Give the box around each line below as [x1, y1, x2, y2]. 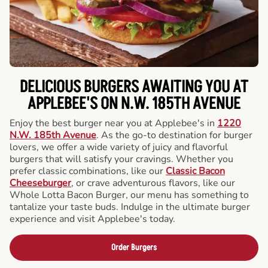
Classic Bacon [166, 165, 225, 178]
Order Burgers [111, 242, 157, 253]
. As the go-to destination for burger [96, 129, 252, 142]
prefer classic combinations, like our [10, 165, 166, 178]
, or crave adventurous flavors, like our [71, 176, 235, 190]
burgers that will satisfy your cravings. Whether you [10, 153, 233, 166]
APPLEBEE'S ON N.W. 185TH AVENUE [28, 93, 240, 115]
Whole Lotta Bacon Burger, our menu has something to [10, 188, 249, 202]
